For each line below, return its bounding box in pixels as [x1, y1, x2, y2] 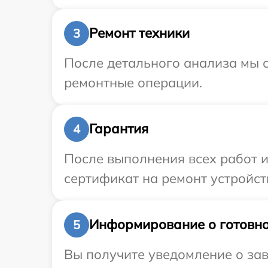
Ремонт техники [89, 25, 190, 42]
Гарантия [89, 120, 148, 138]
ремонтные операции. [64, 74, 202, 91]
